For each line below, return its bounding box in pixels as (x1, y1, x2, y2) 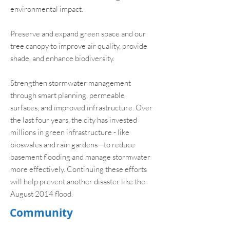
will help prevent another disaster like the (10, 177, 145, 186)
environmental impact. (10, 4, 83, 14)
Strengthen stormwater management (10, 78, 131, 88)
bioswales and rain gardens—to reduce (10, 140, 135, 149)
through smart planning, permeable (10, 90, 125, 100)
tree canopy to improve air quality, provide (10, 41, 147, 51)
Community (10, 205, 73, 220)
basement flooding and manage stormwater (10, 152, 150, 162)
